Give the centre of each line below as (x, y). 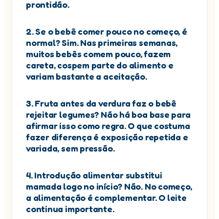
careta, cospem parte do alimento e (100, 65)
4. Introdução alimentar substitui (94, 175)
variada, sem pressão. (70, 148)
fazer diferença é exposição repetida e (107, 137)
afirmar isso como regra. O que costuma (108, 126)
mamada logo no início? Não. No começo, (109, 186)
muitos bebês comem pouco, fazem (99, 54)
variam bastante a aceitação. (87, 77)
